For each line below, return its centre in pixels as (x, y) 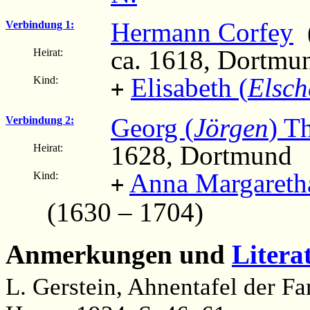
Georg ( (152, 127)
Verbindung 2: (40, 120)
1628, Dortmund (201, 155)
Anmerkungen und (119, 255)
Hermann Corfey (202, 32)
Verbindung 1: (40, 24)
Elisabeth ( (189, 87)
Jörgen (231, 127)
